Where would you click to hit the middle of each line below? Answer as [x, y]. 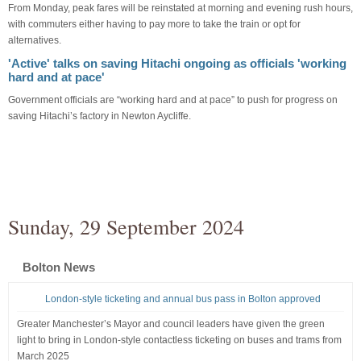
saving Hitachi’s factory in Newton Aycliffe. [100, 116]
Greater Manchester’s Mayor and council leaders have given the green [171, 324]
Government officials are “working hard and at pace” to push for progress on [173, 100]
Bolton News [59, 267]
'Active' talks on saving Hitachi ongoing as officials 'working [177, 63]
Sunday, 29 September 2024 [126, 226]
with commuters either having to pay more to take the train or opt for [154, 24]
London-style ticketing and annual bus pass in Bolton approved [183, 299]
